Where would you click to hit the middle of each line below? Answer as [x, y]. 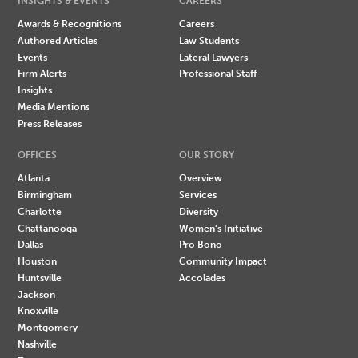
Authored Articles [58, 40]
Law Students [209, 40]
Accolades [202, 277]
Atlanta [34, 178]
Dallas [31, 245]
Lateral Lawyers [213, 57]
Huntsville [40, 277]
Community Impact [223, 261]
